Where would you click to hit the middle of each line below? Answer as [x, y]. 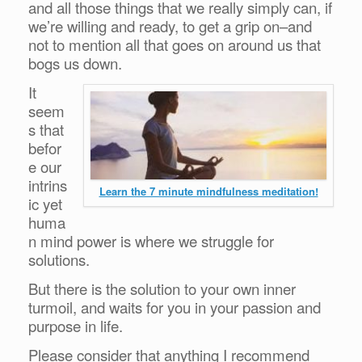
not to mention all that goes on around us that [175, 44]
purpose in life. [76, 325]
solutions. [59, 259]
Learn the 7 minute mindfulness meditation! [208, 191]
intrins [48, 185]
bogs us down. [75, 63]
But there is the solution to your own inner [162, 288]
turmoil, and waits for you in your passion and [175, 307]
